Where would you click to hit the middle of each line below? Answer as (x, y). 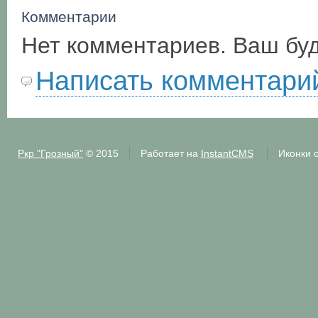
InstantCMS (227, 154)
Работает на (170, 154)
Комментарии (68, 17)
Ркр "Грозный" (50, 154)
